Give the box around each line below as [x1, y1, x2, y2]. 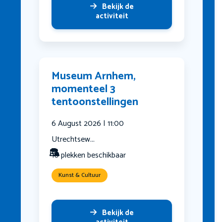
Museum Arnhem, [51, 67, 136, 86]
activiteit [95, 10, 128, 23]
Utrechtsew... [51, 133, 95, 147]
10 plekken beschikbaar [51, 149, 126, 163]
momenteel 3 [51, 80, 115, 99]
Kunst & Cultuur [58, 170, 101, 180]
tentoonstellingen [51, 93, 138, 111]
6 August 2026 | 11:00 [51, 117, 124, 131]
